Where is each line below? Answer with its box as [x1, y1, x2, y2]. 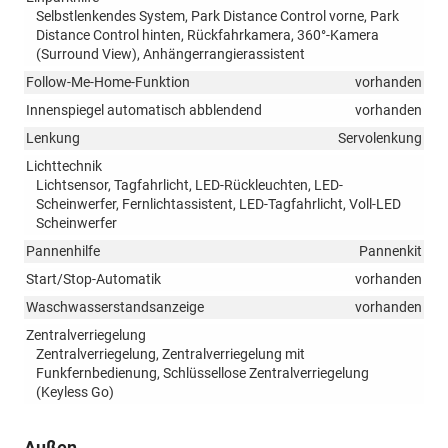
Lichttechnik [26, 158, 102, 175]
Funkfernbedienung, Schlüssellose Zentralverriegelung [36, 365, 369, 382]
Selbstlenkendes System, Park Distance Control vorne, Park [36, 8, 399, 25]
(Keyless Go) [36, 384, 114, 401]
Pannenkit [359, 243, 422, 260]
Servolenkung [338, 130, 422, 147]
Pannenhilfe [26, 243, 100, 260]
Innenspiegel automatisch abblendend [26, 102, 262, 119]
